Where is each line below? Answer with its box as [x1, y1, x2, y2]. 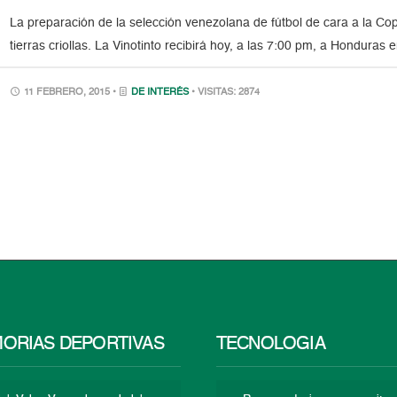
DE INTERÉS [131, 88, 190, 97]
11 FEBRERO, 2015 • [21, 88, 120, 97]
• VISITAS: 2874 [191, 88, 261, 97]
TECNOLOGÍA [215, 335, 325, 354]
